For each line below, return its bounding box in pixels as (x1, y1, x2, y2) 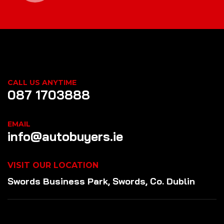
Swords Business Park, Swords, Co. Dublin (7, 175, 195, 187)
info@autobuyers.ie (7, 128, 123, 144)
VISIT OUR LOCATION (7, 160, 98, 170)
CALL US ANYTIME (7, 78, 76, 87)
